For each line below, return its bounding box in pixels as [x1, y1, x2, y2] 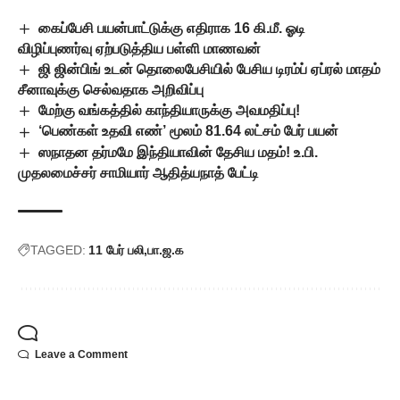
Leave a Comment [35, 347, 128, 361]
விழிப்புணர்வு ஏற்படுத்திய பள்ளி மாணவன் [18, 40, 261, 56]
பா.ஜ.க [147, 242, 184, 257]
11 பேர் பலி [88, 242, 144, 257]
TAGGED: [30, 242, 86, 257]
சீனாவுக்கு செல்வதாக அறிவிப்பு [18, 82, 204, 98]
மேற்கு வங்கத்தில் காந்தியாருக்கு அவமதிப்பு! [38, 103, 301, 119]
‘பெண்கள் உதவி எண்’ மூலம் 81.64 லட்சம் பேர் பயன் [38, 123, 339, 139]
